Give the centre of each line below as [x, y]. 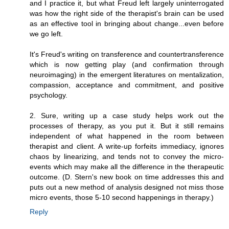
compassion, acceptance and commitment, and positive [127, 85]
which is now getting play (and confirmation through [127, 65]
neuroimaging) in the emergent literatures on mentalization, [127, 75]
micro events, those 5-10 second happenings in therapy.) [122, 198]
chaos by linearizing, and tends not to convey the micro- [127, 157]
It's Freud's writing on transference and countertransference [127, 54]
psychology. [49, 95]
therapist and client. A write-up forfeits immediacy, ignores [127, 146]
